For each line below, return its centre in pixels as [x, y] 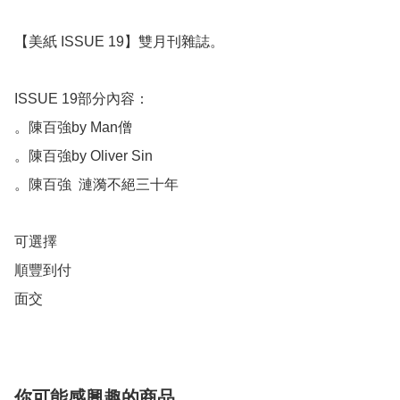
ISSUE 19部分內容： [82, 99]
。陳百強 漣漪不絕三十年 [96, 185]
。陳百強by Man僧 [73, 128]
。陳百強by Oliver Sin [85, 156]
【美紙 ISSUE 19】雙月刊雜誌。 [119, 42]
